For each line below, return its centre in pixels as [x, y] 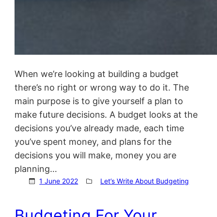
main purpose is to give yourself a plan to [99, 101]
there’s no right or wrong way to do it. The [102, 87]
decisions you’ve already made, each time [100, 128]
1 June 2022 [59, 181]
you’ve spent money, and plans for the [93, 141]
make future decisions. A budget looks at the [106, 114]
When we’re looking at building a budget [97, 74]
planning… [36, 169]
